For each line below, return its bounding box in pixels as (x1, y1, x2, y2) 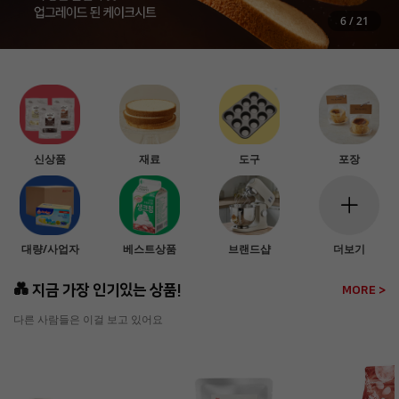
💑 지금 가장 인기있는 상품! (13, 282, 182, 299)
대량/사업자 (20, 241, 79, 257)
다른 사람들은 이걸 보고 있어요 (13, 312, 163, 328)
